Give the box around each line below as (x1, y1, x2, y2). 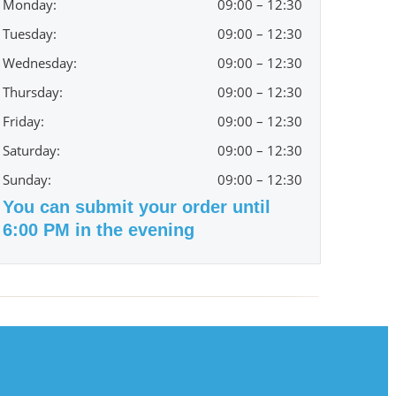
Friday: (3, 112, 45, 130)
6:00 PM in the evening (3, 220, 195, 240)
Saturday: (3, 141, 61, 159)
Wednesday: (3, 54, 78, 72)
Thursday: (3, 83, 64, 101)
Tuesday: (3, 25, 57, 42)
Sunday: (3, 171, 52, 188)
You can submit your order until (3, 197, 271, 217)
